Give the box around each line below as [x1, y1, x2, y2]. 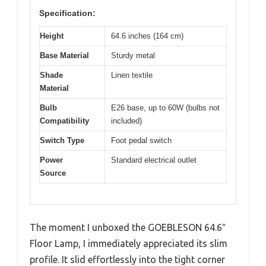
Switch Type [40, 136, 84, 145]
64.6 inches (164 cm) [111, 31, 183, 41]
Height [40, 31, 64, 41]
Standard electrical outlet [111, 156, 197, 165]
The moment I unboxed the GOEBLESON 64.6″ [30, 221, 226, 233]
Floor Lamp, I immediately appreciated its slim [30, 237, 227, 249]
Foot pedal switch [111, 136, 172, 145]
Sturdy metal [111, 51, 155, 61]
